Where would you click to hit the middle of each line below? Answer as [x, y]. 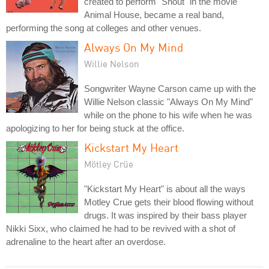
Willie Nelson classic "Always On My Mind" [168, 101]
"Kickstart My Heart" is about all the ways [165, 189]
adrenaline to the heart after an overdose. [86, 241]
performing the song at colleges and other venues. [104, 28]
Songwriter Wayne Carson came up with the [170, 88]
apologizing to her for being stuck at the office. [95, 128]
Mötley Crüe [109, 164]
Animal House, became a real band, [154, 14]
